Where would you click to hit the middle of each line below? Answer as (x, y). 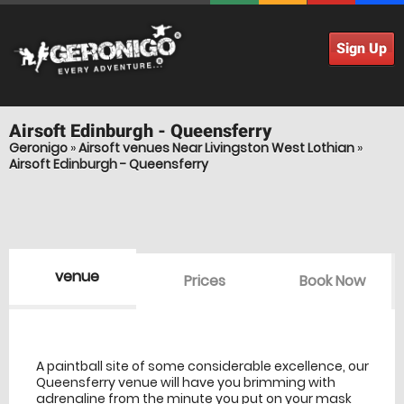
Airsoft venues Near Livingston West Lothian (216, 148)
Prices (204, 281)
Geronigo (38, 148)
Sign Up (362, 48)
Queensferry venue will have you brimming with (186, 383)
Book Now (332, 281)
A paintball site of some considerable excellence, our (202, 367)
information (223, 337)
